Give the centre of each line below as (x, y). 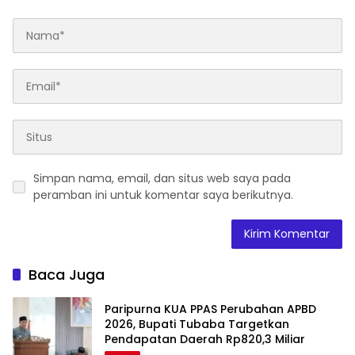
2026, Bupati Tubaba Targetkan (197, 324)
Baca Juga (67, 275)
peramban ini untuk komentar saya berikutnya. (163, 195)
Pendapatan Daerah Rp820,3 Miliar (205, 339)
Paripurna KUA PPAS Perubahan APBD (210, 309)
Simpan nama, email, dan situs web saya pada (162, 179)
